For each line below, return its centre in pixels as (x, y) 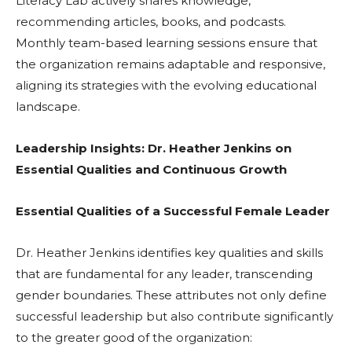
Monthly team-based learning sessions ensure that (167, 43)
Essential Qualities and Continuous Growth (151, 170)
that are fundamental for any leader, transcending (164, 274)
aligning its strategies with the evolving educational (166, 86)
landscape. (48, 107)
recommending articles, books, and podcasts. (151, 22)
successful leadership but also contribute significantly (174, 317)
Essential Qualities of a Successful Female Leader (173, 211)
